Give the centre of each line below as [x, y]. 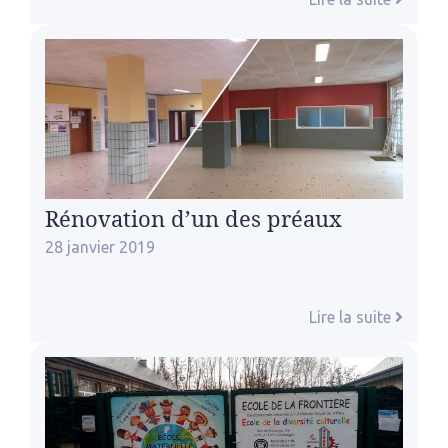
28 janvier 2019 [100, 246]
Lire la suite [352, 316]
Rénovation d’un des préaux [193, 218]
